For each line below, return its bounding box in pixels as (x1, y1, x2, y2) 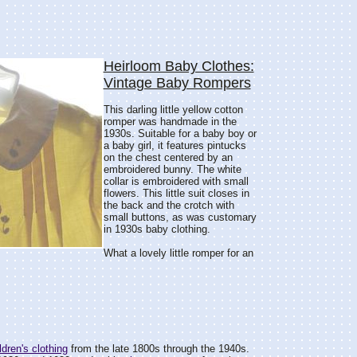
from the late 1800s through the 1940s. (67, 343, 249, 355)
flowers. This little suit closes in (103, 187, 249, 199)
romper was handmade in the (103, 116, 237, 127)
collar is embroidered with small (103, 175, 249, 187)
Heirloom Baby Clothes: (103, 58, 254, 74)
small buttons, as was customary (103, 211, 257, 223)
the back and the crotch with (103, 199, 234, 211)
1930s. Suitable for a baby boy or (103, 127, 257, 139)
